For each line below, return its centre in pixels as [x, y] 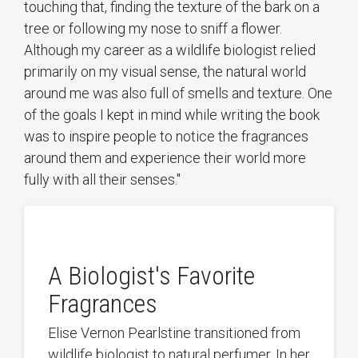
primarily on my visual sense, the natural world [165, 72]
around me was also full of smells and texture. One [178, 93]
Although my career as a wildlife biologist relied [170, 50]
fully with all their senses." [102, 180]
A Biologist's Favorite [151, 276]
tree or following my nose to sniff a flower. [153, 29]
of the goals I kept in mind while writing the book [172, 115]
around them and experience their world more [165, 158]
